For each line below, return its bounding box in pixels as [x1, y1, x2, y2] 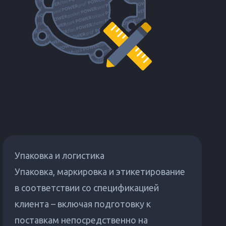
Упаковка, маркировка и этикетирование [15, 166, 186, 177]
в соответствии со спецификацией [15, 183, 159, 193]
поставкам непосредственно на [15, 215, 148, 225]
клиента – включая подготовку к [15, 199, 151, 209]
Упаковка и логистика [15, 150, 105, 160]
